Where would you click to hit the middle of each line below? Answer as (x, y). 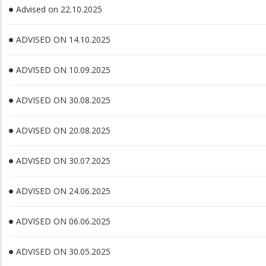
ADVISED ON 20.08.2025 (63, 130)
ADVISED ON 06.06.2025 (63, 221)
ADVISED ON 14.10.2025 (63, 39)
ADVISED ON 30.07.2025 (63, 161)
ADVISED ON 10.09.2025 (63, 70)
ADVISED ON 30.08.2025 (63, 100)
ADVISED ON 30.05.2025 (63, 251)
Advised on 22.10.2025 (59, 9)
